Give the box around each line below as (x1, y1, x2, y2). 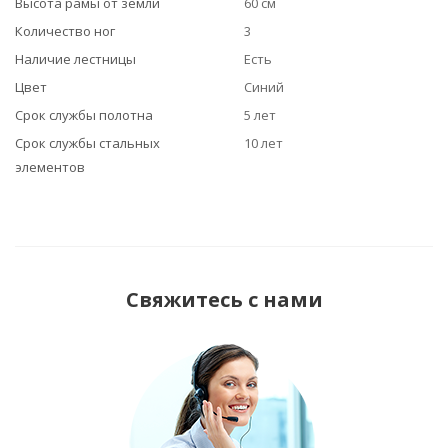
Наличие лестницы (15, 50, 136, 68)
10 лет (244, 134, 283, 152)
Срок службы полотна (15, 106, 153, 124)
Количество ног (15, 22, 115, 40)
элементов (15, 158, 85, 176)
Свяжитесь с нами (125, 286, 323, 313)
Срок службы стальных (15, 134, 160, 152)
